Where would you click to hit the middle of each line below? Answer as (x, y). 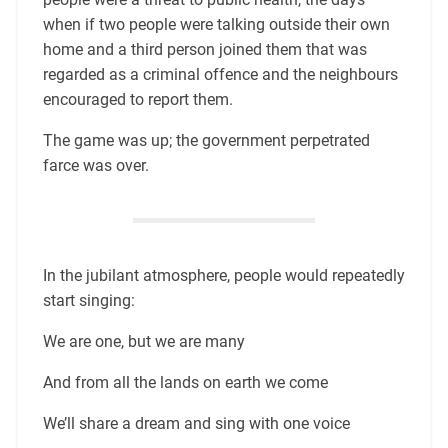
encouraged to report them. (137, 100)
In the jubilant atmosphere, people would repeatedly (223, 276)
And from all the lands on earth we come (185, 383)
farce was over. (95, 166)
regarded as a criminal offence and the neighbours (220, 75)
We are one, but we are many (143, 342)
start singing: (88, 301)
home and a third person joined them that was (204, 50)
